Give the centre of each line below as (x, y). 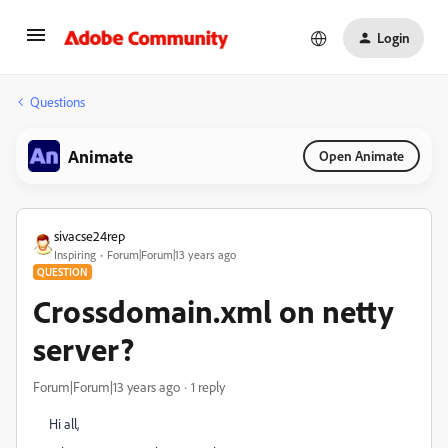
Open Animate (361, 155)
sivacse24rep (89, 235)
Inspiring (75, 254)
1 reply (208, 386)
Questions (57, 101)
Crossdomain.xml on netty (213, 311)
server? (83, 349)
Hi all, (64, 423)
